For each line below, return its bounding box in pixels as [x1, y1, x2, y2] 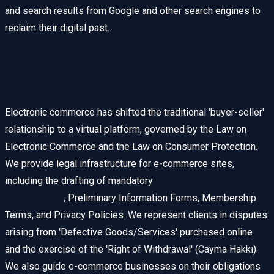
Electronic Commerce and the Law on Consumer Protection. [5, 141, 257, 153]
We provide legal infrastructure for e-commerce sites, [5, 158, 234, 170]
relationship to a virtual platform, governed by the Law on [5, 124, 246, 136]
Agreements [5, 192, 64, 204]
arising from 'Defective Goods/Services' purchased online [5, 226, 253, 239]
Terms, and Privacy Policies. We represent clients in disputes [5, 209, 267, 221]
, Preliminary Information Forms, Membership [64, 192, 256, 204]
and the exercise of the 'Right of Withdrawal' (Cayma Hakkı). [5, 243, 258, 256]
